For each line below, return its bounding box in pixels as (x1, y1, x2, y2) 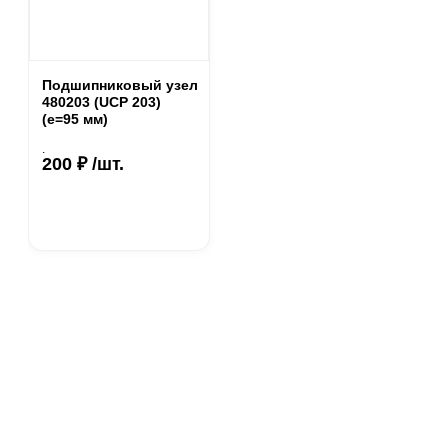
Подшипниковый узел (42, 77, 198, 93)
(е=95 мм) (42, 111, 108, 127)
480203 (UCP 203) (42, 94, 161, 110)
